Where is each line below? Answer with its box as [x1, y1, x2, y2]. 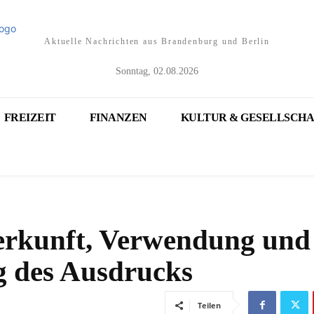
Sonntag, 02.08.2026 [116, 66, 198, 76]
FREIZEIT [4, 111, 56, 123]
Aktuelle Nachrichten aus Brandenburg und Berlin [44, 36, 270, 46]
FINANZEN [89, 111, 147, 123]
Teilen [198, 300, 221, 310]
